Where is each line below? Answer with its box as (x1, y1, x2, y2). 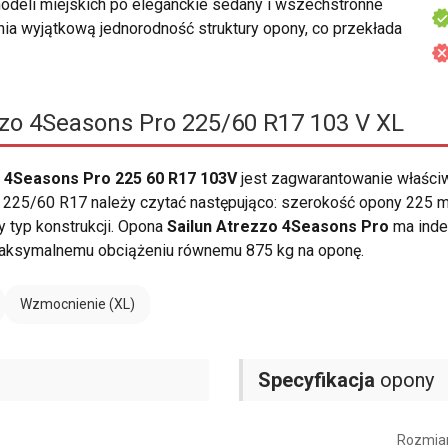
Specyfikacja (258, 368, 375, 393)
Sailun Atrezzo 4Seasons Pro (167, 217, 389, 237)
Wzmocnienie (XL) (20, 296, 135, 313)
